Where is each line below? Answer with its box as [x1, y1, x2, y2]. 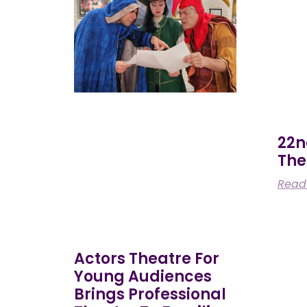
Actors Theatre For [73, 247, 219, 269]
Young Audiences [73, 265, 212, 287]
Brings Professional [73, 283, 226, 305]
